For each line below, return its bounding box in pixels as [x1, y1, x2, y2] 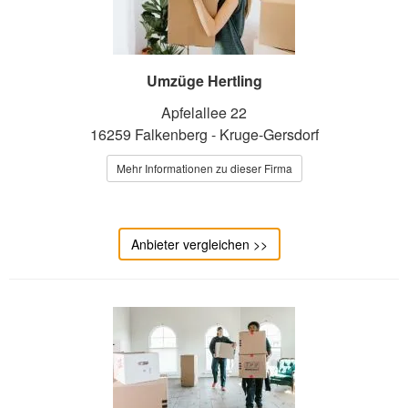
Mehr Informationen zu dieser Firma [116, 160, 292, 177]
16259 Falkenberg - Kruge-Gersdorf [89, 124, 319, 146]
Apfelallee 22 [161, 102, 247, 124]
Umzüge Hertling [146, 70, 262, 92]
